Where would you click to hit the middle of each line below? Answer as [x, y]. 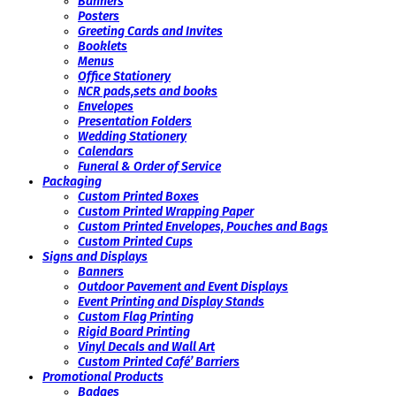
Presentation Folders [135, 122]
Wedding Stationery [132, 137]
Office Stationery [124, 77]
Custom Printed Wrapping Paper [166, 212]
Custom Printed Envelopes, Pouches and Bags [203, 227]
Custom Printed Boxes [138, 197]
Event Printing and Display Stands [171, 302]
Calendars [106, 152]
